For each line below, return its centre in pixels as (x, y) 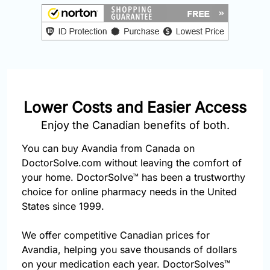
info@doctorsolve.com (56, 74)
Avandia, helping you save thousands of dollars (129, 250)
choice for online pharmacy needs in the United (129, 192)
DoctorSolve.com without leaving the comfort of (132, 163)
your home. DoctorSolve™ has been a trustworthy (133, 177)
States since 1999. (63, 206)
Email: (24, 61)
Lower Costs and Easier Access (135, 108)
